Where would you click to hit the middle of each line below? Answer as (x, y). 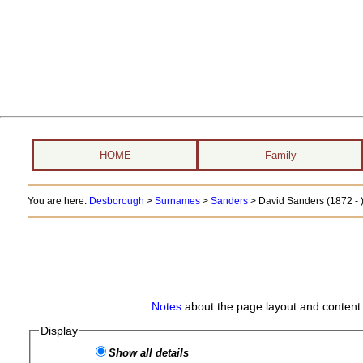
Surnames (177, 201)
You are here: (58, 201)
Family (280, 155)
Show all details (149, 353)
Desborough (116, 201)
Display (60, 331)
